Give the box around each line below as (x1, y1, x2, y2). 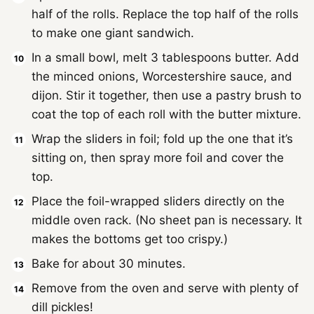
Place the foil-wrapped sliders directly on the (32, 194, 285, 209)
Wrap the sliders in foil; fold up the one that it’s (32, 132, 293, 146)
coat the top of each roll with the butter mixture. (32, 107, 301, 122)
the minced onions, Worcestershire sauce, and (32, 69, 292, 84)
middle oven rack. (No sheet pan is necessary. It (32, 213, 302, 228)
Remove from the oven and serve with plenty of (32, 281, 299, 296)
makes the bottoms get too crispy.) (32, 232, 228, 247)
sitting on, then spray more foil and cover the (32, 151, 284, 165)
